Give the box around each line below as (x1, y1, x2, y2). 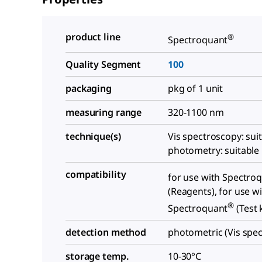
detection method (65, 226, 147, 239)
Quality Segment (65, 57, 142, 71)
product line (65, 30, 120, 44)
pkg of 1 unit (168, 81, 223, 95)
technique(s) (65, 129, 121, 143)
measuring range (65, 105, 142, 119)
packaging (65, 81, 112, 95)
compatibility (65, 167, 126, 181)
